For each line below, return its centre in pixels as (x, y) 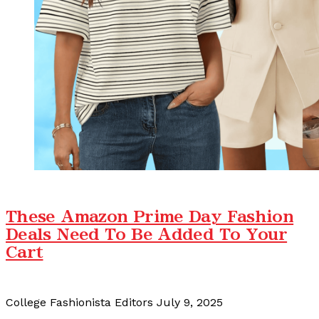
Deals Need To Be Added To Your (147, 234)
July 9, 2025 (190, 303)
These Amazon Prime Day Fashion (150, 216)
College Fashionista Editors (79, 303)
